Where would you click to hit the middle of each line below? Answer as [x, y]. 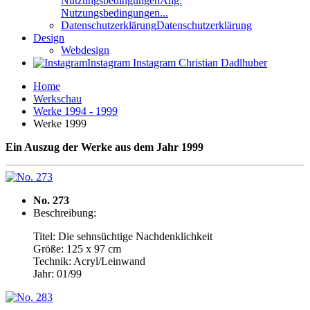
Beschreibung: [65, 213]
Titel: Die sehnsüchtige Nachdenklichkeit [123, 236]
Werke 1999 [60, 124]
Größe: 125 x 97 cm [77, 249]
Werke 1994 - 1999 [75, 111]
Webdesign [85, 50]
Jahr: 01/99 [57, 274]
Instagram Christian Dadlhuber [200, 63]
